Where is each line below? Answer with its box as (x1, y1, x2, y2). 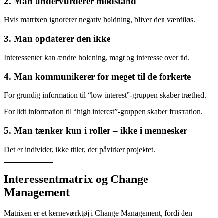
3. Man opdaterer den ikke (4, 34, 110, 44)
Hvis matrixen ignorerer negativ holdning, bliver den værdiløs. (4, 16, 195, 24)
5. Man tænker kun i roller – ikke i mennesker (4, 126, 187, 136)
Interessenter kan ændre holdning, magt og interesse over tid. (4, 53, 190, 62)
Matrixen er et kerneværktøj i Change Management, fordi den (4, 208, 192, 217)
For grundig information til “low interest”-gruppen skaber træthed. (4, 91, 206, 100)
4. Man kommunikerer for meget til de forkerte (4, 71, 191, 82)
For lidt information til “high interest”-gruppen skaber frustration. (4, 108, 202, 116)
